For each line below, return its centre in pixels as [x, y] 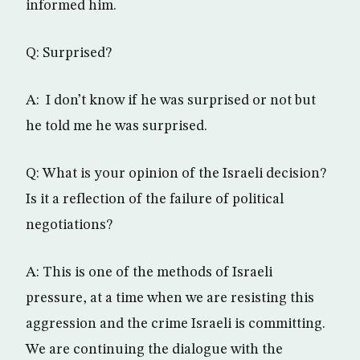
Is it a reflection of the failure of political [155, 199]
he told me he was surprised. [117, 126]
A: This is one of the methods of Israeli [149, 272]
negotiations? [69, 225]
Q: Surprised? [69, 53]
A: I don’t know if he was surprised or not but [171, 100]
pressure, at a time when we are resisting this [170, 298]
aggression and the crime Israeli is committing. [176, 324]
